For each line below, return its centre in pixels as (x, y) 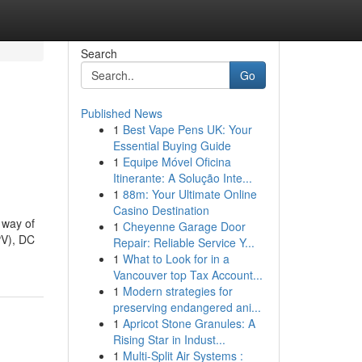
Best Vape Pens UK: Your (187, 129)
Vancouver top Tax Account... (187, 275)
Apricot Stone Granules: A (189, 323)
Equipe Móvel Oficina (177, 162)
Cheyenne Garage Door (184, 226)
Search (99, 53)
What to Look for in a (176, 259)
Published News (121, 113)
